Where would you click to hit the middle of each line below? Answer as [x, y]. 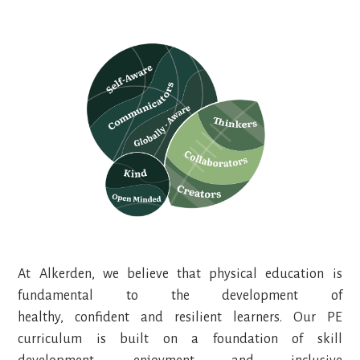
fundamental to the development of [180, 296]
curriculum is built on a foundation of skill [180, 340]
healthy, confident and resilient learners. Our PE [180, 318]
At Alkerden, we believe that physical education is [180, 274]
